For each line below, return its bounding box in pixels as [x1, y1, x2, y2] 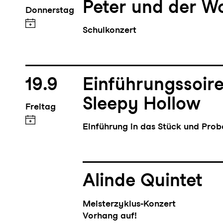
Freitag [25, 101, 56, 111]
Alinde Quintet [83, 169, 203, 191]
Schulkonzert [83, 24, 137, 35]
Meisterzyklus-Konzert [83, 198, 176, 209]
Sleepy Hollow [83, 92, 201, 114]
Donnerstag [25, 4, 74, 15]
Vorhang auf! [83, 210, 137, 221]
